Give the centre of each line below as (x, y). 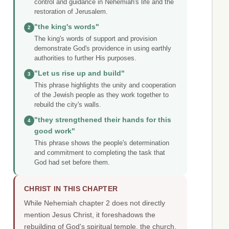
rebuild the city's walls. (68, 105)
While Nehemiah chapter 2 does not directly (95, 203)
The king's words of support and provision (96, 39)
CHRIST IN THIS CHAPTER (71, 189)
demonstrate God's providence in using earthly (103, 49)
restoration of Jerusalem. (71, 12)
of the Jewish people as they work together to (101, 95)
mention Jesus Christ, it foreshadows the (90, 215)
